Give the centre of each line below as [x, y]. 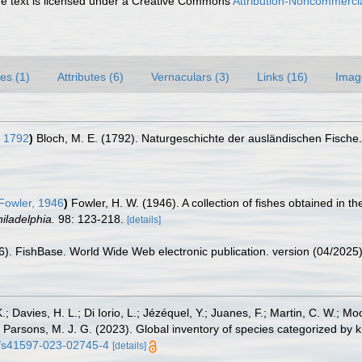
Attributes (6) [90, 77]
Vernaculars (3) [190, 77]
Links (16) [282, 77]
